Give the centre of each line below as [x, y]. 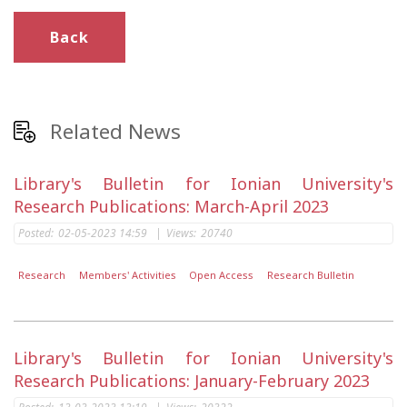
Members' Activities [127, 275]
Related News [115, 131]
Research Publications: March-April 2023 [171, 206]
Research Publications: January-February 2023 [192, 381]
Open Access [222, 275]
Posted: [36, 233]
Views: [181, 233]
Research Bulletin [310, 275]
